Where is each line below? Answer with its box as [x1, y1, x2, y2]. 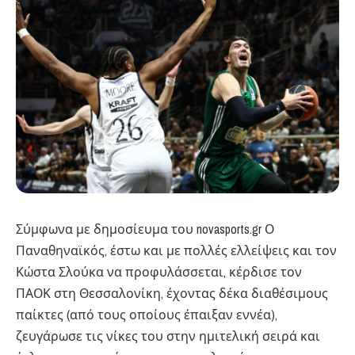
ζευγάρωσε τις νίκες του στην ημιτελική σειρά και [16, 327, 320, 345]
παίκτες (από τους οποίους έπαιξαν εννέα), [16, 306, 277, 323]
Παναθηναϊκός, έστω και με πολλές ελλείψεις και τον [16, 242, 337, 259]
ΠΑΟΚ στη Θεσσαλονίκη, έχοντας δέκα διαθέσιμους [16, 284, 328, 302]
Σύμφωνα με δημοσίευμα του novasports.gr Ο [16, 220, 274, 238]
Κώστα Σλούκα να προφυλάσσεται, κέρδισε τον [16, 263, 302, 281]
